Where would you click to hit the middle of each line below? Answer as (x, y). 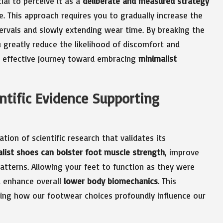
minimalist (158, 58)
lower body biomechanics (111, 181)
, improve (182, 152)
